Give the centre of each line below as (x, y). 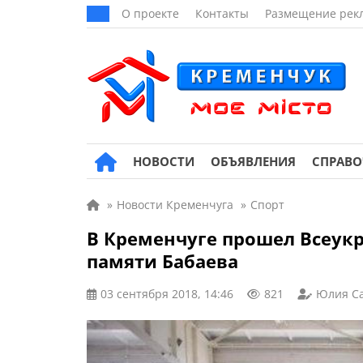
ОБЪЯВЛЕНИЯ (253, 161)
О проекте (150, 13)
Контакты (222, 13)
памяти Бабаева (162, 261)
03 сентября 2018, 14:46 (167, 294)
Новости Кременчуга (175, 205)
